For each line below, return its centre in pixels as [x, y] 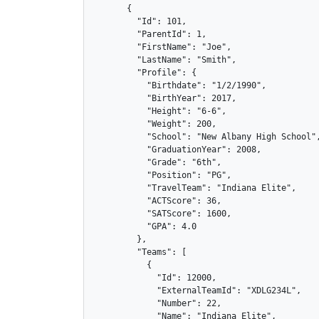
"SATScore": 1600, [164, 213]
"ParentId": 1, [151, 34]
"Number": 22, [159, 303]
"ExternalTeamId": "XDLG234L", [199, 290]
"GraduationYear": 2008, [179, 149]
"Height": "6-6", [161, 111]
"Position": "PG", [164, 175]
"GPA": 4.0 [146, 226]
